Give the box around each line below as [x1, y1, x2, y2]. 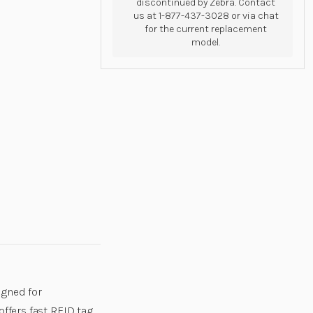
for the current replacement [145, 23, 268, 36]
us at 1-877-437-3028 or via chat [133, 10, 279, 22]
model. [191, 36, 221, 49]
